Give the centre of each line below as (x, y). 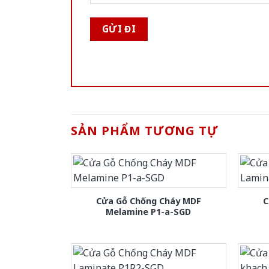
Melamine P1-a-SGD (149, 211)
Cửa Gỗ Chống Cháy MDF (148, 201)
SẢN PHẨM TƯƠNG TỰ (145, 130)
